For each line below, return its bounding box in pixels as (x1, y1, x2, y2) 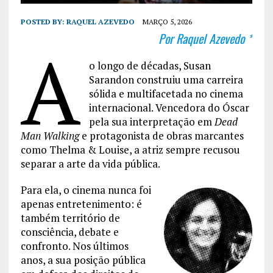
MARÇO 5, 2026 (142, 16, 192, 26)
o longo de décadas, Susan (88, 58, 211, 73)
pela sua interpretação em (88, 114, 214, 129)
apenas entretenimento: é (20, 196, 142, 211)
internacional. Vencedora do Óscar (88, 100, 249, 115)
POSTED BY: (20, 16, 66, 26)
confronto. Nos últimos (20, 238, 129, 253)
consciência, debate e (20, 224, 119, 239)
